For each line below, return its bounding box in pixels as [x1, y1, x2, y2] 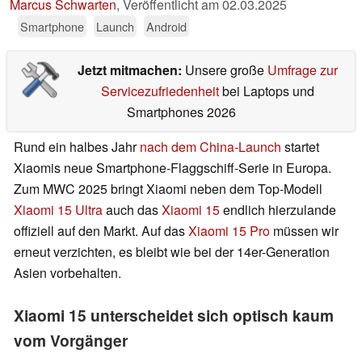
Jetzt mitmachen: [77, 61, 185, 80]
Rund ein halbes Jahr [14, 137, 140, 157]
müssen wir [270, 221, 339, 241]
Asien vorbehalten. [14, 263, 121, 283]
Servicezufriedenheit [100, 82, 219, 101]
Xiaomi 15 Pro [188, 221, 270, 241]
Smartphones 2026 [126, 103, 236, 122]
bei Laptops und [218, 82, 314, 101]
